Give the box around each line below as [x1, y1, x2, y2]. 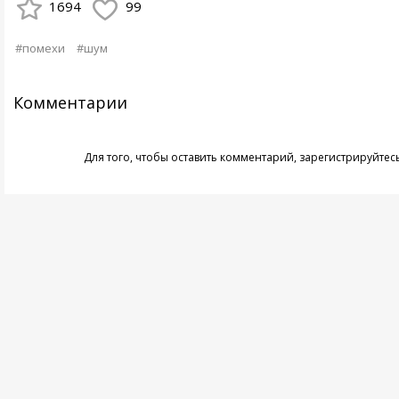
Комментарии [12, 91, 127, 113]
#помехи [14, 39, 65, 56]
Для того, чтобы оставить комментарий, [83, 149, 299, 165]
